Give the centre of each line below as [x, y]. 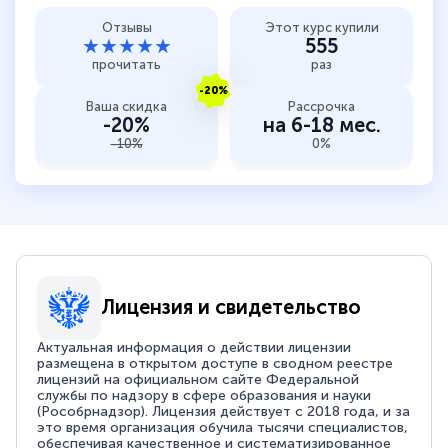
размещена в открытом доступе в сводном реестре [215, 363]
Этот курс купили [321, 27]
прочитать [126, 64]
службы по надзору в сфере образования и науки [204, 395]
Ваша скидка [126, 106]
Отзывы [126, 27]
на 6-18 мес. [321, 124]
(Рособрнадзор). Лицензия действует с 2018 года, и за [224, 411]
